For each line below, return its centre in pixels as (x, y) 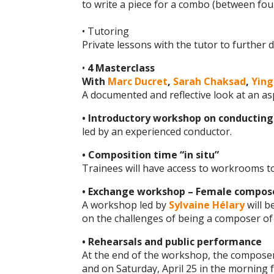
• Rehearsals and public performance (172, 242)
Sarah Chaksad (210, 82)
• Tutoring (106, 31)
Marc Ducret (138, 82)
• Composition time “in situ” (151, 155)
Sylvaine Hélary (207, 205)
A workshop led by (126, 205)
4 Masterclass (121, 68)
